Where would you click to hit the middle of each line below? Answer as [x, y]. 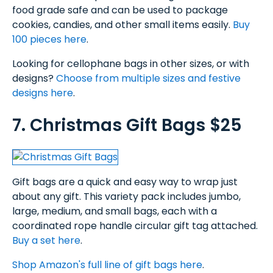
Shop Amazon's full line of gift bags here [107, 264]
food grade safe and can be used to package [120, 10]
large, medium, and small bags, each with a [115, 211]
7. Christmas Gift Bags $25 [127, 125]
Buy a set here [46, 240]
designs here [43, 93]
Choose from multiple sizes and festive [148, 79]
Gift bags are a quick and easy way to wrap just [125, 182]
